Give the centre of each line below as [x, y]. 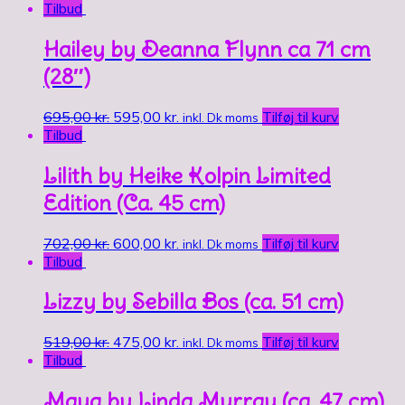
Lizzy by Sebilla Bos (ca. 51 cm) [193, 301]
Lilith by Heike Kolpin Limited [187, 175]
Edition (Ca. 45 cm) [134, 202]
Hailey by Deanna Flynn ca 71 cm [207, 48]
